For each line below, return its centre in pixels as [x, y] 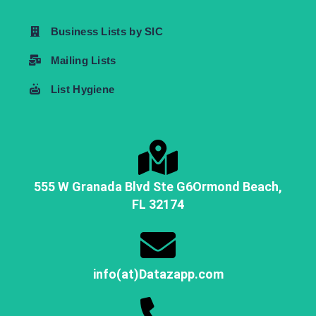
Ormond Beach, [237, 186]
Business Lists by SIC [107, 31]
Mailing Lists [83, 60]
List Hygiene [83, 89]
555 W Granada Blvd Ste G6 [113, 186]
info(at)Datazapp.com [158, 274]
